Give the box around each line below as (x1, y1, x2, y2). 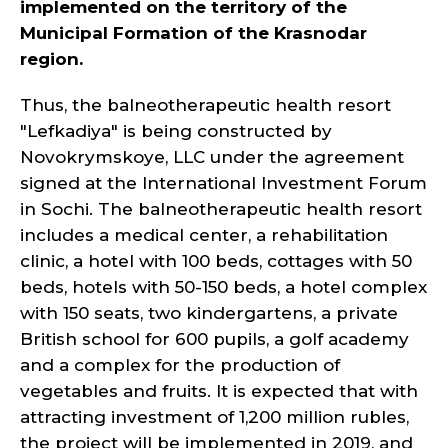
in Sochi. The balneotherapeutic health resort (20, 199, 422, 219)
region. (20, 49, 83, 69)
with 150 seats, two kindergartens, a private (20, 303, 398, 323)
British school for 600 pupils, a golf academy (20, 329, 409, 349)
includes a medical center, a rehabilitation (20, 225, 388, 245)
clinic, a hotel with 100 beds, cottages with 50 (20, 251, 412, 271)
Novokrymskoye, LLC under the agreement (20, 147, 404, 167)
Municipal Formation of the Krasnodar (20, 23, 367, 43)
